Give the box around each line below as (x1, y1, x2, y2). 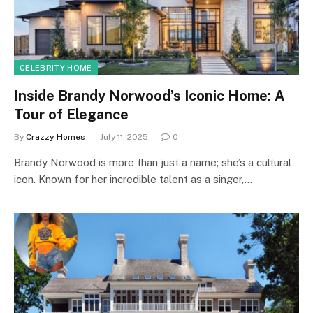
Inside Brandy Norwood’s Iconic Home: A (14, 87, 285, 104)
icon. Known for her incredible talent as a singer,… (14, 173, 252, 185)
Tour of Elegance (14, 105, 129, 123)
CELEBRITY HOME (20, 63, 92, 72)
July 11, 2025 (100, 131, 148, 142)
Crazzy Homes (26, 131, 85, 142)
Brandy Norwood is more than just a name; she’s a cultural (14, 156, 291, 168)
